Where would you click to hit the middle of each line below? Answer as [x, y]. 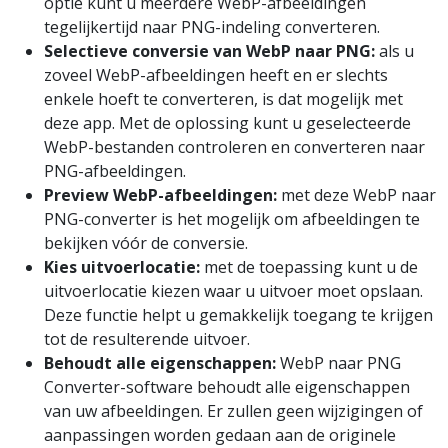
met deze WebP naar [356, 194]
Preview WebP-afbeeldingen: [160, 194]
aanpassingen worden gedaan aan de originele [220, 434]
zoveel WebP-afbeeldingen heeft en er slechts [216, 74]
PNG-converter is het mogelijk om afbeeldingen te [232, 218]
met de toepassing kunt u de [309, 266]
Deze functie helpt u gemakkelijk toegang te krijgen [238, 314]
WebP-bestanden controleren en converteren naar [234, 146]
